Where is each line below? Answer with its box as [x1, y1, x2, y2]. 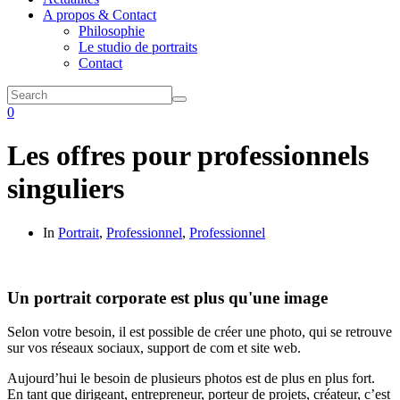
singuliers [7, 172, 124, 205]
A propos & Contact [43, 7, 156, 22]
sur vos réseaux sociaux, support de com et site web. [7, 340, 301, 356]
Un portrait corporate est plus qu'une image [7, 287, 328, 307]
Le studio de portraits [79, 39, 197, 54]
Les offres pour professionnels [7, 139, 369, 172]
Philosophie [79, 23, 145, 38]
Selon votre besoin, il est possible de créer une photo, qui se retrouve [7, 324, 392, 340]
